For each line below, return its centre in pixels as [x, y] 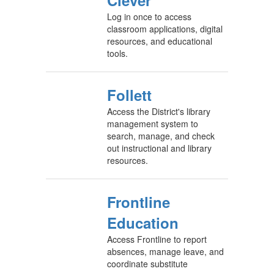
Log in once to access [149, 17]
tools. [117, 53]
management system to [153, 124]
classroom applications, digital [165, 29]
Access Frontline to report [157, 239]
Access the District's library [159, 111]
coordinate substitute [147, 264]
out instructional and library [159, 148]
